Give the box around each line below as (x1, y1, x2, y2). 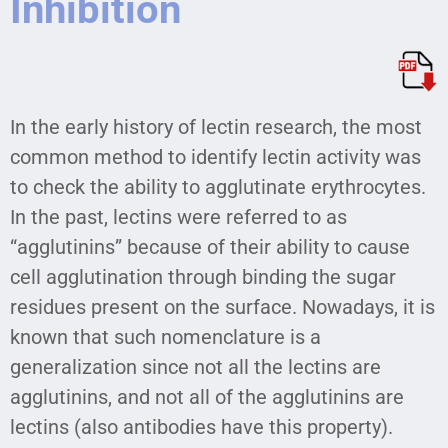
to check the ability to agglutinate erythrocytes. (10, 174, 426, 199)
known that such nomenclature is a (10, 324, 321, 349)
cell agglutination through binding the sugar (10, 264, 396, 289)
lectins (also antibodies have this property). (10, 414, 393, 439)
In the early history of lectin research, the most (10, 114, 422, 139)
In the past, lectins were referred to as (10, 204, 347, 229)
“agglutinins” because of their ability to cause (10, 234, 410, 259)
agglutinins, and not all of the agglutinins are (10, 384, 404, 409)
